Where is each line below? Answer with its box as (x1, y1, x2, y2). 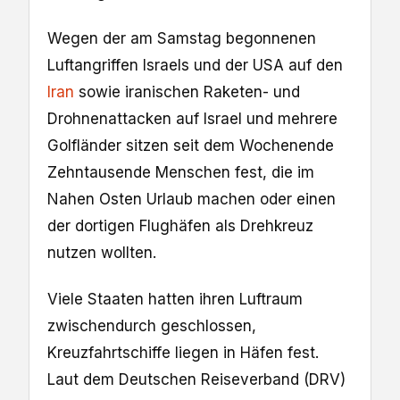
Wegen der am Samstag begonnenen (47, 29, 316, 48)
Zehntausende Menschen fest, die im (47, 163, 314, 182)
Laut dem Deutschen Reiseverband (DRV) (47, 371, 346, 389)
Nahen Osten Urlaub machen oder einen (47, 190, 336, 209)
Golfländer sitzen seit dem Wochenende (47, 137, 334, 155)
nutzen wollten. (47, 244, 156, 262)
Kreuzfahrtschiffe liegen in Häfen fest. (47, 344, 319, 362)
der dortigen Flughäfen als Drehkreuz (47, 217, 313, 236)
